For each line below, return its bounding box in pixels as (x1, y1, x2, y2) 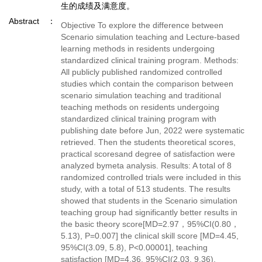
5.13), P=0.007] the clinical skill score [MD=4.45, (61, 231, 239, 240)
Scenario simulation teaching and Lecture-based (61, 32, 240, 42)
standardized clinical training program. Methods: (61, 56, 239, 65)
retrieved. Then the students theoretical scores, (61, 137, 236, 147)
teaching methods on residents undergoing (61, 102, 219, 112)
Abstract (9, 16, 39, 26)
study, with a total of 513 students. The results (61, 184, 230, 194)
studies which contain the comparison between (61, 79, 233, 88)
